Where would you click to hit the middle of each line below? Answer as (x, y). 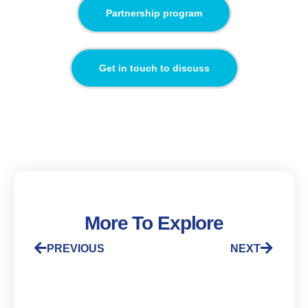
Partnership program (154, 13)
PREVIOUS (76, 248)
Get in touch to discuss (154, 68)
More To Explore (154, 223)
